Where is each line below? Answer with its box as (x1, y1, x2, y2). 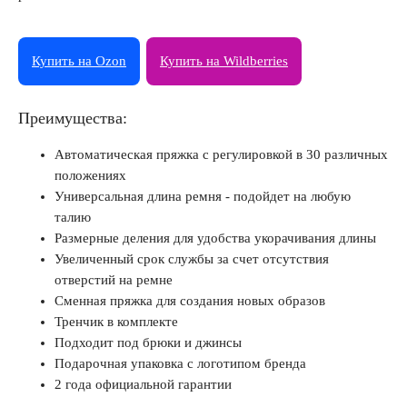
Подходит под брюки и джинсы (55, 335, 242, 350)
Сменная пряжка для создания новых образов (55, 293, 325, 308)
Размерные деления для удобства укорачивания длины (55, 231, 376, 245)
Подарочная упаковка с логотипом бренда (55, 356, 306, 371)
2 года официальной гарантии (55, 377, 232, 392)
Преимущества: (18, 109, 127, 127)
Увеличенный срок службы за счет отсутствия (55, 252, 329, 266)
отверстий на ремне (55, 273, 173, 287)
